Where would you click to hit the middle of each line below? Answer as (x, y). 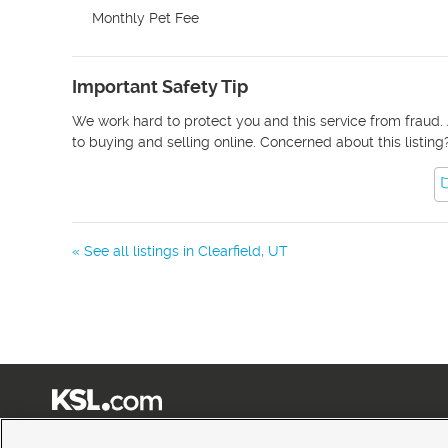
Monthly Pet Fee (145, 18)
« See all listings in (135, 251)
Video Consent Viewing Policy (375, 438)
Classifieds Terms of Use (165, 438)
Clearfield (229, 251)
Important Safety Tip (160, 86)
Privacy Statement (264, 438)
